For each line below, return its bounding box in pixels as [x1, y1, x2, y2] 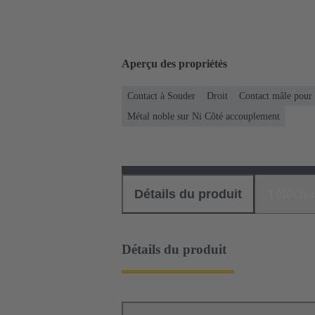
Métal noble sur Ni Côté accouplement [127, 110, 280, 122]
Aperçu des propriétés [122, 58, 227, 70]
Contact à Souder [127, 90, 195, 101]
